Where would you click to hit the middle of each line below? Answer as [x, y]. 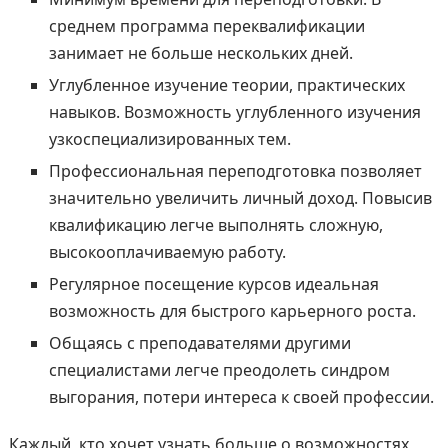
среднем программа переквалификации [206, 25]
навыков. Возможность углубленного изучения [234, 111]
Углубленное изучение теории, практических [226, 84]
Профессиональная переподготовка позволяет [235, 170]
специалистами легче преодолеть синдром [219, 369]
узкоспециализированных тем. [169, 138]
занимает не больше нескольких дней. [200, 52]
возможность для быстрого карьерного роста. [232, 310]
